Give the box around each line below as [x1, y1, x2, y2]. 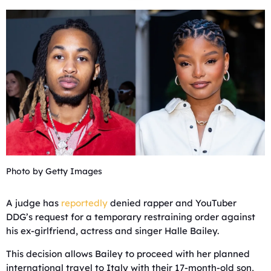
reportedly [61, 197, 108, 209]
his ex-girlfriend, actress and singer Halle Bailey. [6, 224, 219, 237]
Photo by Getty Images [6, 165, 102, 177]
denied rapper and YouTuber [108, 197, 237, 209]
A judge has [6, 197, 61, 209]
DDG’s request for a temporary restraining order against [6, 211, 255, 223]
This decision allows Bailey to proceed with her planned [6, 247, 250, 260]
